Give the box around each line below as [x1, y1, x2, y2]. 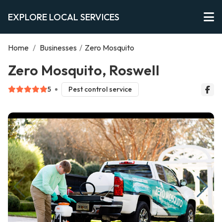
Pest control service [68, 85, 132, 94]
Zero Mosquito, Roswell [8, 61, 160, 79]
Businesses [40, 43, 77, 53]
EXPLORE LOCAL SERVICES [8, 11, 119, 23]
